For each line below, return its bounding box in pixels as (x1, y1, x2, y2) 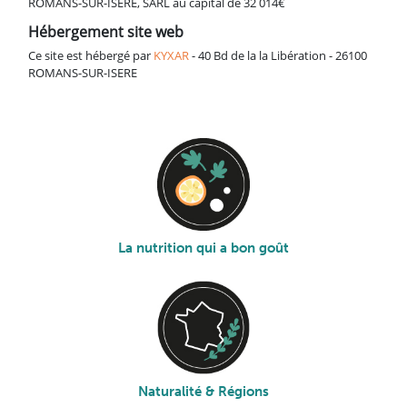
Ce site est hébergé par (28, 46, 154, 64)
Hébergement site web (28, 22, 184, 43)
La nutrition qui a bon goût (118, 240, 289, 257)
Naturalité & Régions (138, 382, 269, 400)
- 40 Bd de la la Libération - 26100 (189, 46, 367, 64)
